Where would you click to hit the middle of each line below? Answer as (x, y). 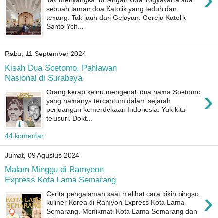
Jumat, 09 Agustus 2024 (42, 155)
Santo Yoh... (65, 26)
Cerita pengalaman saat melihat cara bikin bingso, (124, 193)
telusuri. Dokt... (70, 118)
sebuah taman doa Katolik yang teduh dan (112, 9)
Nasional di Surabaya (44, 78)
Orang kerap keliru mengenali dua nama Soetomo (124, 92)
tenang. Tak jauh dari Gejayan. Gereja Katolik (116, 17)
